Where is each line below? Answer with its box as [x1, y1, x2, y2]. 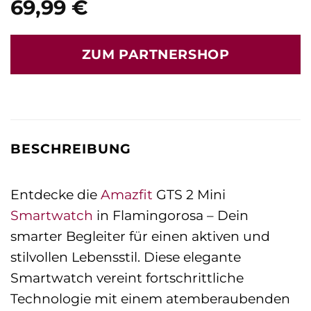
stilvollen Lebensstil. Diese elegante [10, 248, 241, 265]
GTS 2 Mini [153, 185, 226, 203]
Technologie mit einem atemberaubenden [10, 289, 290, 307]
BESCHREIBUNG [10, 140, 131, 157]
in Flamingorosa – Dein [93, 206, 249, 224]
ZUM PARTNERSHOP [81, 46, 230, 62]
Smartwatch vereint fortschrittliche [10, 269, 244, 286]
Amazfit [101, 185, 153, 203]
